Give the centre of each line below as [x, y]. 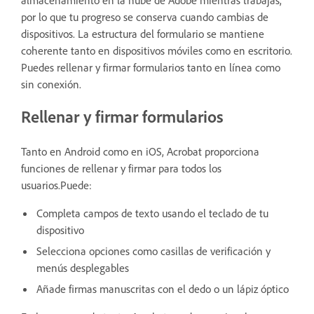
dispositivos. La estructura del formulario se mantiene [143, 33]
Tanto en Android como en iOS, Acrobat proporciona [140, 151]
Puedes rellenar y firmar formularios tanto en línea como [151, 67]
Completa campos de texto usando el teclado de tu [152, 213]
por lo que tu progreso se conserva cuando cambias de [145, 16]
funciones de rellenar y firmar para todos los [121, 168]
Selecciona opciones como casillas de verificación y [153, 251]
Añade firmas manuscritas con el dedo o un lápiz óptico [163, 288]
